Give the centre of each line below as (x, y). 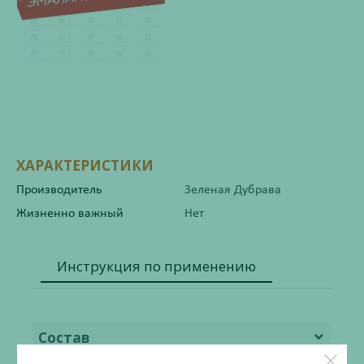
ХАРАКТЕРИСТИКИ (85, 165)
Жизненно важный (70, 214)
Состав (64, 337)
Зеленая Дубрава (233, 190)
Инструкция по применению (156, 266)
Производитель (59, 190)
